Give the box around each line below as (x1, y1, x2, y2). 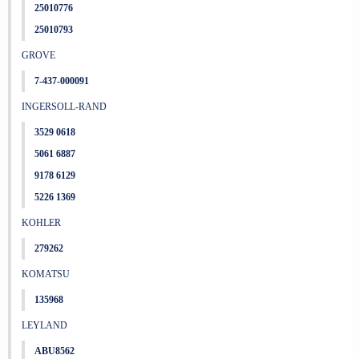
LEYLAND (21, 320, 67, 331)
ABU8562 (34, 345, 75, 357)
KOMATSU (21, 268, 70, 280)
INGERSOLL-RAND (21, 101, 107, 112)
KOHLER (21, 217, 61, 228)
